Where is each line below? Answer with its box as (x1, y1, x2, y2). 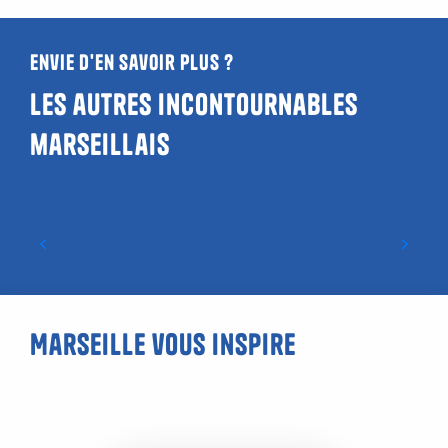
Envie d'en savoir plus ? (30, 49, 234, 76)
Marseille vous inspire (30, 326, 296, 364)
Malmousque (162, 409, 286, 440)
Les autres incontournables (30, 86, 358, 124)
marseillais (30, 126, 170, 164)
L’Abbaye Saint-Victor (120, 219, 328, 250)
